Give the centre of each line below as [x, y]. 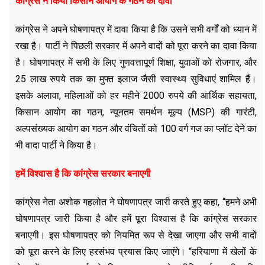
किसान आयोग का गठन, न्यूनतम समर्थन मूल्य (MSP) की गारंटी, [136, 112]
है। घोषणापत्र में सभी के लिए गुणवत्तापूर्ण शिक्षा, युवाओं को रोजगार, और [136, 62]
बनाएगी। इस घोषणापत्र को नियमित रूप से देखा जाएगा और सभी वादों [136, 235]
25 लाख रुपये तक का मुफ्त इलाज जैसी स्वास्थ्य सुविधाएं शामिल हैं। [136, 79]
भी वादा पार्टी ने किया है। [56, 145]
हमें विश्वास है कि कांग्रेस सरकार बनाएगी [83, 173]
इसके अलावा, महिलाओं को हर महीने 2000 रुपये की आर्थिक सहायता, [136, 95]
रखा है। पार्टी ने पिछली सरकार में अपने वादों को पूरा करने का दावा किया [136, 46]
